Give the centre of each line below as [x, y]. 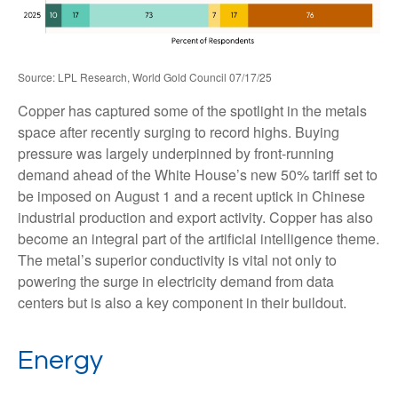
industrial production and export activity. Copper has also [195, 218]
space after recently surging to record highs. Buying [179, 132]
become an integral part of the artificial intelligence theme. [199, 239]
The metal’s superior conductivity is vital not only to [177, 260]
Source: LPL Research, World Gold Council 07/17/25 [145, 77]
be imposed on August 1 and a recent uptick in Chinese [191, 196]
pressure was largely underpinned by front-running [176, 154]
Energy [60, 361]
